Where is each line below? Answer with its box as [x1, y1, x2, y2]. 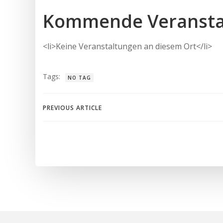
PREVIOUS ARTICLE [43, 103, 102, 112]
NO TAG [68, 74, 91, 81]
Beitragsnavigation [42, 98, 214, 126]
